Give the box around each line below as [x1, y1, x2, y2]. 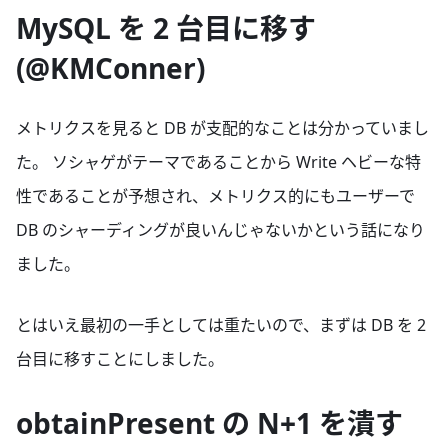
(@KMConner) [16, 48, 205, 87]
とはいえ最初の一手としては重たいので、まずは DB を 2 [16, 314, 426, 337]
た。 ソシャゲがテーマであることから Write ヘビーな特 [16, 151, 421, 174]
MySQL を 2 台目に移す [16, 8, 316, 47]
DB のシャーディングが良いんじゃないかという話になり [16, 219, 425, 242]
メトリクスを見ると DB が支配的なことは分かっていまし [16, 117, 429, 140]
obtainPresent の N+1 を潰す [16, 404, 403, 443]
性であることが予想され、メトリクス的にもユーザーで [16, 185, 415, 208]
